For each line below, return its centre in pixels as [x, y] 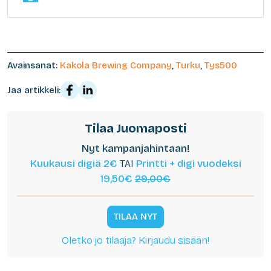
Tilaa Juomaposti [135, 128]
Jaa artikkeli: [34, 90]
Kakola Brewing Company [116, 65]
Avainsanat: [34, 65]
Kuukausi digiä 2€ [73, 163]
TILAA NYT [135, 216]
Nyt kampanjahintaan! [135, 148]
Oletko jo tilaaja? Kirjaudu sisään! [135, 240]
